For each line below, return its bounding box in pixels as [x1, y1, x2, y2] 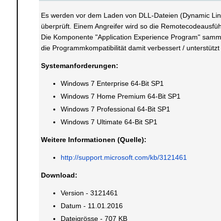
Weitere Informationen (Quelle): [40, 136, 147, 144]
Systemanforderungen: [40, 62, 118, 70]
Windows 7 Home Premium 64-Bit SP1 [60, 92, 181, 100]
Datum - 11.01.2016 [60, 202, 123, 210]
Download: [40, 171, 77, 179]
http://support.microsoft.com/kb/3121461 [60, 153, 187, 161]
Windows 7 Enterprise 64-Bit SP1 [60, 79, 164, 87]
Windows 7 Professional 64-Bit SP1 [60, 105, 170, 113]
